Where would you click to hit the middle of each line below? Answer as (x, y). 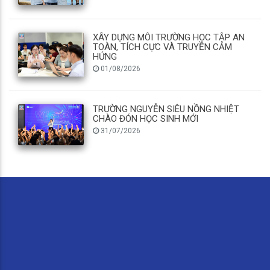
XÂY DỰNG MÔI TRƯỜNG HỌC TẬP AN (169, 38)
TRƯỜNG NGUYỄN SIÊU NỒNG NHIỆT (166, 109)
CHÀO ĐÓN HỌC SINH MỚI (146, 118)
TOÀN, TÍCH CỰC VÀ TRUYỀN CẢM (163, 47)
